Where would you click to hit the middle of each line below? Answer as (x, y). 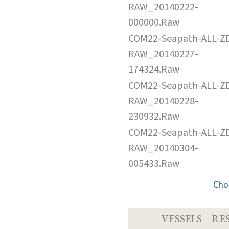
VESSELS (181, 219)
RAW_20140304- (163, 148)
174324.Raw (154, 69)
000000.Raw (154, 22)
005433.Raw (154, 163)
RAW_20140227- (163, 54)
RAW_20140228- (163, 101)
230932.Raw (154, 116)
